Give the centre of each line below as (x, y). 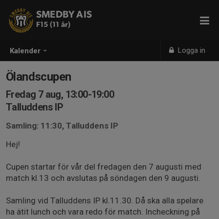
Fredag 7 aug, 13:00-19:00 (60, 94)
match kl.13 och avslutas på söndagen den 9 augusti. (103, 178)
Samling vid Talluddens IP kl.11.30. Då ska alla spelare (105, 200)
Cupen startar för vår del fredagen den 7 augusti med (104, 167)
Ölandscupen (39, 77)
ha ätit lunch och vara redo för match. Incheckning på (103, 212)
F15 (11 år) (54, 25)
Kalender (25, 51)
